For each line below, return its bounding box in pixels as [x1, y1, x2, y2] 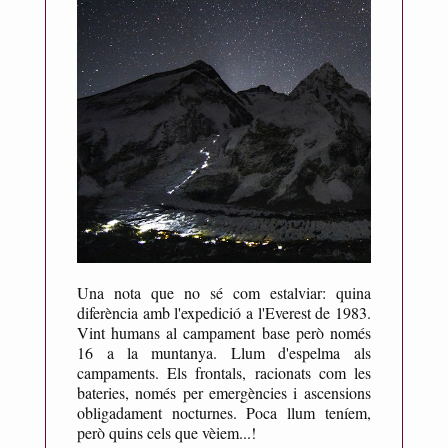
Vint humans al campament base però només [77, 321, 371, 343]
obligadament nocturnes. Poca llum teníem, [77, 401, 371, 423]
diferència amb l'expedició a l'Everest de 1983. [77, 301, 371, 323]
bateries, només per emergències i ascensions [77, 381, 371, 403]
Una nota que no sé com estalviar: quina [77, 281, 371, 303]
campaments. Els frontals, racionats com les [77, 361, 371, 383]
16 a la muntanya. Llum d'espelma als [77, 341, 371, 363]
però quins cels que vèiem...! [77, 421, 257, 443]
